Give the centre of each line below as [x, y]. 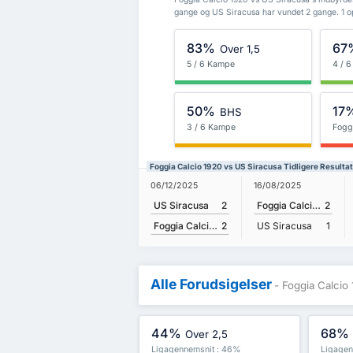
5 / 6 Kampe [211, 64]
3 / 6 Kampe [212, 127]
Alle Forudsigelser [211, 284]
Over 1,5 [240, 49]
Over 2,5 [207, 334]
